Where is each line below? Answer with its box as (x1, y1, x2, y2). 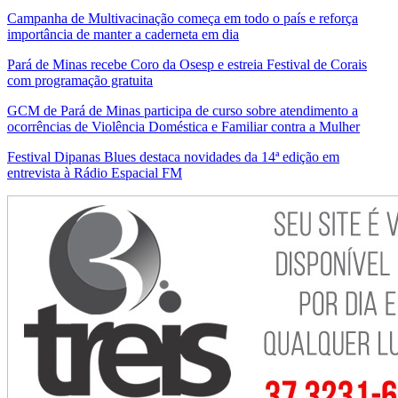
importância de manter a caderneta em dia (7, 27, 239, 43)
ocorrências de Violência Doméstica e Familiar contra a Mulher (7, 119, 360, 135)
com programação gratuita (7, 73, 153, 89)
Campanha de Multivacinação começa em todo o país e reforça (7, 11, 358, 27)
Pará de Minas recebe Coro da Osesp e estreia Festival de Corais (7, 57, 367, 73)
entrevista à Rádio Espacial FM (7, 165, 182, 181)
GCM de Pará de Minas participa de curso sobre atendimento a (7, 103, 358, 119)
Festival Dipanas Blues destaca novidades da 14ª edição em (7, 149, 339, 165)
